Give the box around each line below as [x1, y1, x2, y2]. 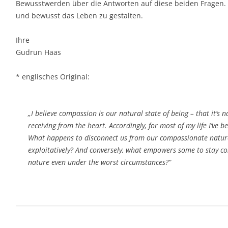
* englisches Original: [16, 72, 90, 81]
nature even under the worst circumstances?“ [28, 157, 171, 167]
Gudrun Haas [16, 47, 61, 57]
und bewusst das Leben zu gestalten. [16, 11, 143, 20]
